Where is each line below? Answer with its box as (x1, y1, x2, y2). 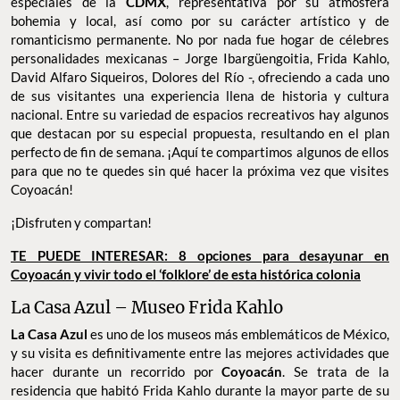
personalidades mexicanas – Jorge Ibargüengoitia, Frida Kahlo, (11, 49, 389, 66)
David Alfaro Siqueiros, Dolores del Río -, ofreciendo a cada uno (11, 68, 389, 85)
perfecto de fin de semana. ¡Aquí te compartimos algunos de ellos (11, 143, 389, 160)
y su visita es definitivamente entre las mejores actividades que (11, 344, 389, 361)
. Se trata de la (282, 362, 390, 379)
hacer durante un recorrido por (11, 362, 222, 379)
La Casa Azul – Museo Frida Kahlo (11, 296, 283, 318)
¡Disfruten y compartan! (11, 213, 154, 230)
